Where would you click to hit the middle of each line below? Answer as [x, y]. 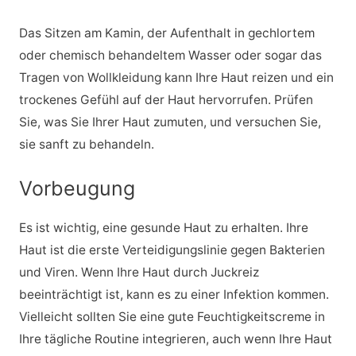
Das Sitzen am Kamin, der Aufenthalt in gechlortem [166, 33]
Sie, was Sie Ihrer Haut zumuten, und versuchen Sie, [170, 122]
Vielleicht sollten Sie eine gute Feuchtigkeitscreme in [172, 317]
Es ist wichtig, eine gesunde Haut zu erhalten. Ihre [163, 228]
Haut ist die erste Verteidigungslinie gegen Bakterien [172, 250]
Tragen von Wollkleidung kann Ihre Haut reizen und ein [176, 78]
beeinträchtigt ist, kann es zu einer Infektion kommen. [174, 295]
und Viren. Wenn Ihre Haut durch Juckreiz [139, 273]
